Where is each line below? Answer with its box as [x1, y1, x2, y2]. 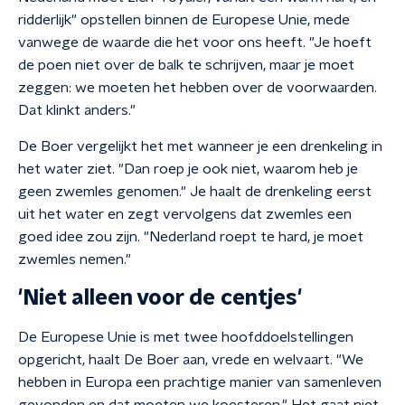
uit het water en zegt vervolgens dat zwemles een [18, 207, 352, 221]
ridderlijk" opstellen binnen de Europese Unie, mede [18, 13, 350, 27]
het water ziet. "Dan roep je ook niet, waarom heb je [18, 162, 358, 176]
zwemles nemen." [18, 252, 131, 267]
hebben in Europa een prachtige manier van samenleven [18, 375, 381, 390]
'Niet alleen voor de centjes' [18, 287, 302, 309]
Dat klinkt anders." [18, 103, 136, 118]
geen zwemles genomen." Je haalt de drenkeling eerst [18, 184, 372, 199]
